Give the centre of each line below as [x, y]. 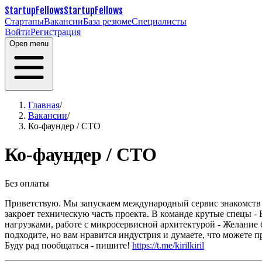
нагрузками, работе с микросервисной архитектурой [110, 224]
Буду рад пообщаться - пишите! [67, 245]
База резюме [107, 21]
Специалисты [159, 21]
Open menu [29, 44]
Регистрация [56, 32]
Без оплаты [27, 183]
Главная [44, 105]
